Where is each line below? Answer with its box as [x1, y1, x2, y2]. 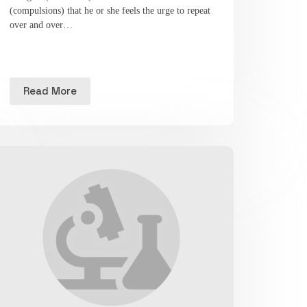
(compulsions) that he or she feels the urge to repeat [10, 5, 211, 16]
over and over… [10, 19, 73, 30]
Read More [23, 84, 77, 98]
